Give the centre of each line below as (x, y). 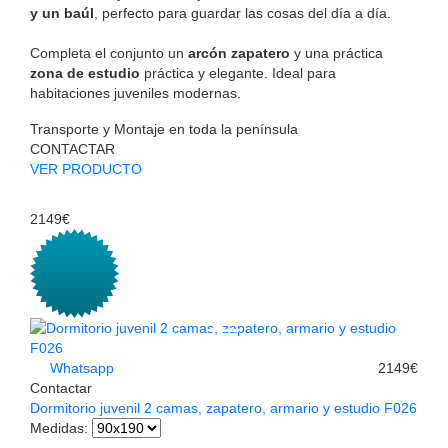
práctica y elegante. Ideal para (238, 72)
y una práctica (336, 52)
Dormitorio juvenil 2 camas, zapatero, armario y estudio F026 (223, 407)
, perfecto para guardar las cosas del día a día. (242, 12)
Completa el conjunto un (109, 52)
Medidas (57, 427)
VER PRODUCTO (86, 168)
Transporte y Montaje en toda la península (164, 128)
